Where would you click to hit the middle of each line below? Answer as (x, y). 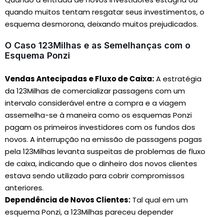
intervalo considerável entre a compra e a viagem (95, 103)
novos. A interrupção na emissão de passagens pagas (103, 139)
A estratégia (178, 79)
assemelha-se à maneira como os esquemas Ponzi (98, 115)
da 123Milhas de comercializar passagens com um (95, 91)
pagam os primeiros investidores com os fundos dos (100, 127)
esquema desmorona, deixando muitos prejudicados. (101, 24)
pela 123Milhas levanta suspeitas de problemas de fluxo (105, 151)
